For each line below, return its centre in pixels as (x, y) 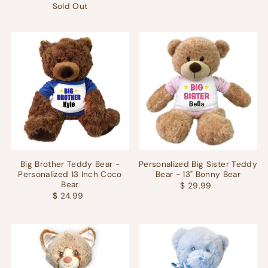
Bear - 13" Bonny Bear (198, 175)
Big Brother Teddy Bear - (70, 165)
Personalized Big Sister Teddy (198, 165)
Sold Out (70, 7)
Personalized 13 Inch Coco (70, 175)
